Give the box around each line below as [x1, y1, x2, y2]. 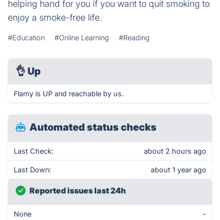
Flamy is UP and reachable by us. [14, 89, 124, 98]
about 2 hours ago [144, 147, 206, 155]
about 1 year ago [151, 165, 206, 174]
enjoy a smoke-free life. [8, 12, 102, 23]
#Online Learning [55, 33, 109, 42]
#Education [8, 33, 45, 42]
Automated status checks [29, 121, 157, 133]
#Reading [119, 33, 150, 42]
